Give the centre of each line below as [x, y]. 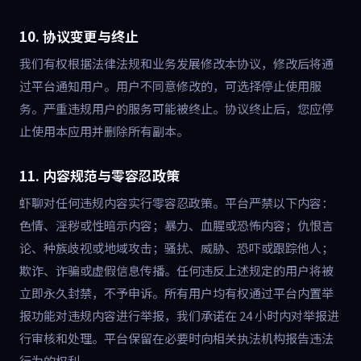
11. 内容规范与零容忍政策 [100, 175]
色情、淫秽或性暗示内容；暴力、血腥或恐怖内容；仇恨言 [176, 225]
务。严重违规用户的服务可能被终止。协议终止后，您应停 [176, 108]
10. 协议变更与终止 [79, 36]
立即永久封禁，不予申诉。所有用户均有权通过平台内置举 [176, 293]
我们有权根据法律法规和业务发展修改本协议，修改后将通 [176, 63]
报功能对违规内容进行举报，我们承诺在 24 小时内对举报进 [179, 315]
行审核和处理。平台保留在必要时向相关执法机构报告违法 [176, 338]
